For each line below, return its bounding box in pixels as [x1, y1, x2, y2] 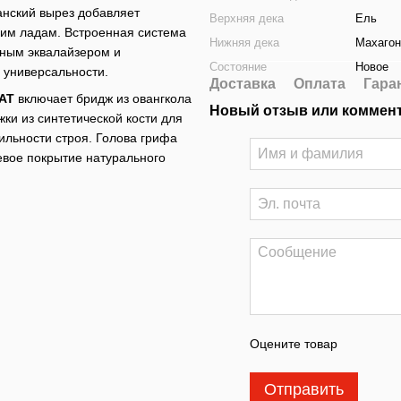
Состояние [209, 60, 267, 73]
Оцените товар [250, 337, 337, 351]
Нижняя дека [209, 36, 279, 49]
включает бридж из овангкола [14, 90, 192, 106]
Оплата [294, 76, 346, 91]
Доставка [209, 76, 276, 91]
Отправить [264, 380, 344, 398]
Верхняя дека [209, 12, 284, 25]
